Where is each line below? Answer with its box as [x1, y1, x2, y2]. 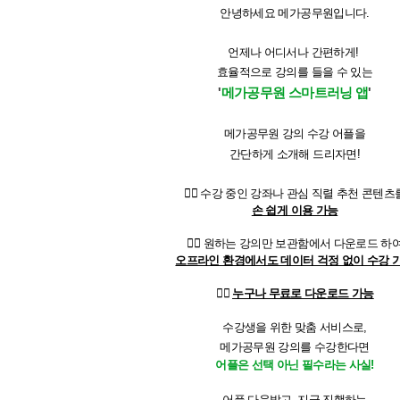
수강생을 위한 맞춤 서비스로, [222, 321, 367, 334]
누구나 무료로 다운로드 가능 [232, 287, 374, 300]
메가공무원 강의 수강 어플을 [223, 127, 366, 140]
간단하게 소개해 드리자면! [229, 147, 360, 161]
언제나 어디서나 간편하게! [228, 46, 362, 59]
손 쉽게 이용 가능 [251, 204, 338, 217]
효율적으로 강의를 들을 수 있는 [217, 65, 372, 79]
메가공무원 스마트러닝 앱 [221, 86, 369, 100]
